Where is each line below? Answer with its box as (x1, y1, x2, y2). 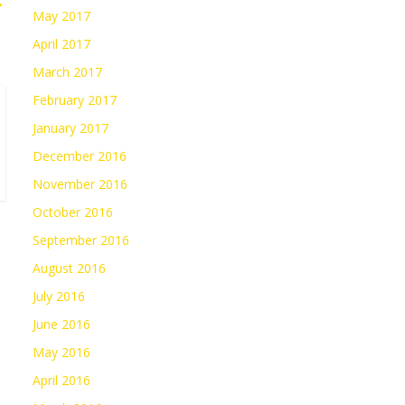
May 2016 (33, 344, 90, 362)
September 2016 (33, 231, 129, 250)
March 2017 (33, 63, 102, 81)
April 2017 (33, 35, 90, 53)
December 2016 (33, 147, 127, 165)
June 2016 (33, 316, 90, 334)
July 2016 (33, 287, 85, 306)
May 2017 (33, 7, 90, 25)
